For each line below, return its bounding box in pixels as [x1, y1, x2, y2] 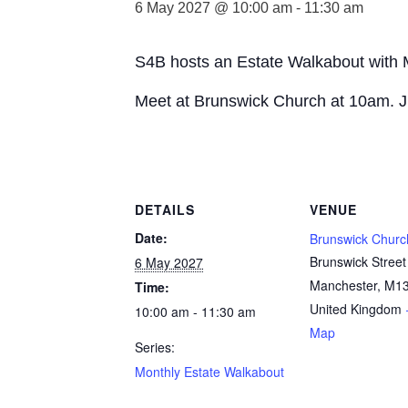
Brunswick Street [310, 252, 406, 270]
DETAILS [135, 200, 195, 219]
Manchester [310, 276, 377, 294]
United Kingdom [310, 300, 402, 318]
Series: [135, 338, 175, 356]
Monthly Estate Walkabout [135, 362, 284, 381]
